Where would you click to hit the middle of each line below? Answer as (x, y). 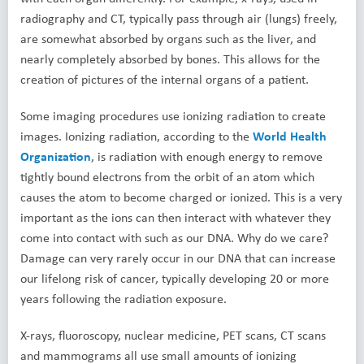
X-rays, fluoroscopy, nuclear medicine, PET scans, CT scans (173, 335)
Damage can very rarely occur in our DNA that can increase (178, 258)
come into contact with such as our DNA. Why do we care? (174, 238)
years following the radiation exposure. (123, 299)
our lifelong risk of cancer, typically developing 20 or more (175, 278)
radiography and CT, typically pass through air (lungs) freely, (179, 18)
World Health (290, 136)
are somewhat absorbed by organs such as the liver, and (168, 39)
